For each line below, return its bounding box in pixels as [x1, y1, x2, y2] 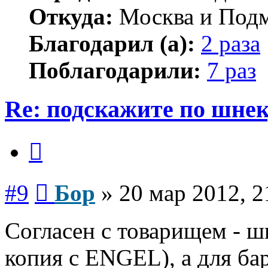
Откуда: [29, 4, 113, 30]
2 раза [201, 31, 260, 57]
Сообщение [48, 175, 95, 185]
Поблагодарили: [29, 57, 201, 84]
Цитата [42, 133, 71, 144]
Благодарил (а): [29, 31, 195, 57]
